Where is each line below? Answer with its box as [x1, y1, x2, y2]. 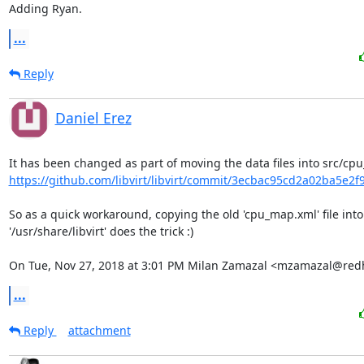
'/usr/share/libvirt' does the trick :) [8, 223, 193, 239]
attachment [67, 322, 131, 338]
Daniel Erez [54, 107, 132, 128]
